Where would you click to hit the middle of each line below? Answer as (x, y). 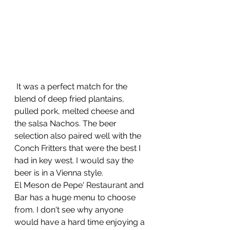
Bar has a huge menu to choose (76, 197)
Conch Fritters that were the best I (79, 148)
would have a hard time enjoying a (81, 222)
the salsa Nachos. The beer (66, 123)
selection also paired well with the (79, 136)
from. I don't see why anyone (70, 210)
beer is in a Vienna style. (59, 173)
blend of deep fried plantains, (70, 99)
